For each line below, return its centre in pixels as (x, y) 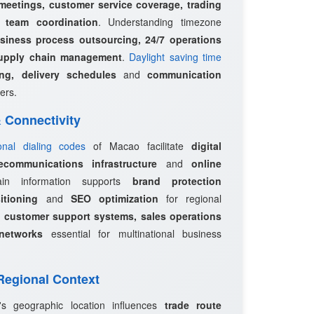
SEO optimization (114, 198)
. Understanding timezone (160, 22)
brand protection (177, 181)
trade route (193, 305)
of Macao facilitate (139, 146)
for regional (190, 198)
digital (207, 146)
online (207, 163)
